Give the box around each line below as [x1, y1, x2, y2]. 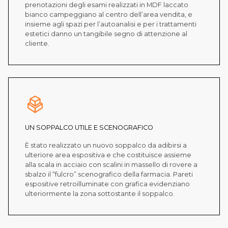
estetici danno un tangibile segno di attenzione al [25, 30, 187, 38]
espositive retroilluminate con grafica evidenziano [25, 180, 190, 188]
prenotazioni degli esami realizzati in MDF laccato [25, 1, 188, 9]
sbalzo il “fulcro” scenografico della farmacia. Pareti [25, 170, 193, 179]
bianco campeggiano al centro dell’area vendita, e [25, 11, 192, 19]
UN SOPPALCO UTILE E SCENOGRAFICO [25, 124, 153, 132]
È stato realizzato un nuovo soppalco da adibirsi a [25, 141, 187, 150]
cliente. [25, 40, 49, 48]
